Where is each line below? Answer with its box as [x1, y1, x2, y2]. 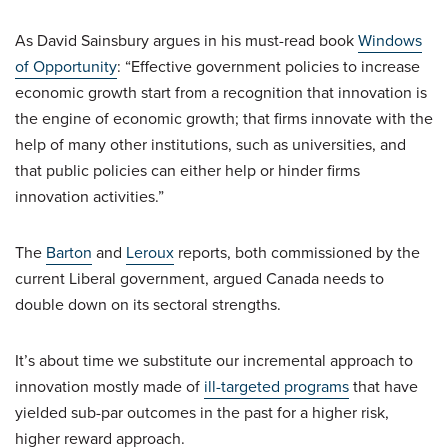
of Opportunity [15, 54, 117, 78]
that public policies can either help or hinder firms [15, 158, 360, 182]
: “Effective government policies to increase [117, 54, 420, 78]
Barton [46, 240, 92, 264]
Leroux [126, 240, 174, 264]
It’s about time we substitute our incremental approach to [15, 348, 413, 372]
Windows [358, 28, 422, 52]
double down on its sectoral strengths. [15, 292, 281, 316]
